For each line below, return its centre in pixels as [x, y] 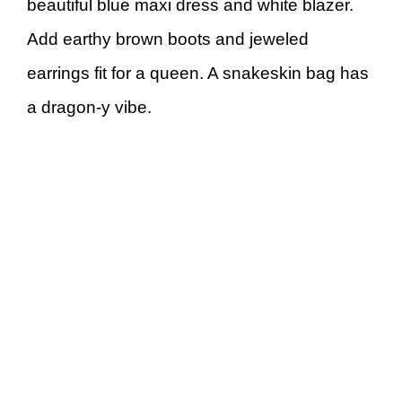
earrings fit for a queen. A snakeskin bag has [198, 74]
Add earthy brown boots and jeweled [168, 39]
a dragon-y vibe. [89, 108]
